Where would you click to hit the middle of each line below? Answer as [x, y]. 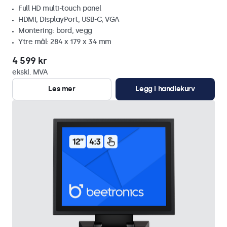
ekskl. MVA [30, 72]
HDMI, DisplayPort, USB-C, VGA [69, 20]
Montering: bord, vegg [55, 31]
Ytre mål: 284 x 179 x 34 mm [65, 42]
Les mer [62, 89]
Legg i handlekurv [165, 89]
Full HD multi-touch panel [61, 8]
